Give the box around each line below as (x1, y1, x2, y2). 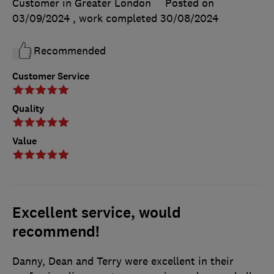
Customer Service (12, 69, 89, 83)
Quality (12, 102, 45, 115)
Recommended (34, 43, 106, 57)
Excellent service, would (12, 202, 181, 223)
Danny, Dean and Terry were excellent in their (12, 254, 234, 268)
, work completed (73, 11, 160, 25)
